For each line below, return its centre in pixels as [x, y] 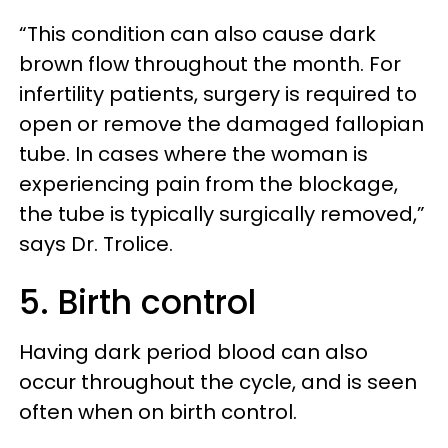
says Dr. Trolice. [96, 244]
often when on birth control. [158, 412]
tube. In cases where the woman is [193, 154]
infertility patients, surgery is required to [218, 94]
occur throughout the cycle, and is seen [218, 382]
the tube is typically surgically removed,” [222, 214]
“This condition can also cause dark [197, 34]
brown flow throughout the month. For [210, 64]
